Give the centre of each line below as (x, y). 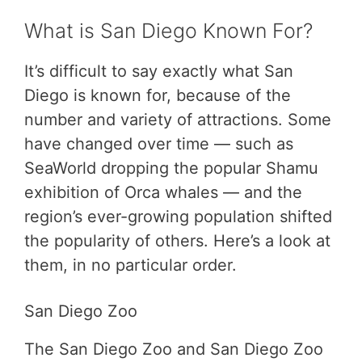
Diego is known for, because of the (158, 95)
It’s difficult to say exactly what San (159, 71)
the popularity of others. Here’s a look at (177, 240)
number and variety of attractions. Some (178, 119)
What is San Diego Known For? (168, 30)
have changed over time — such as (159, 143)
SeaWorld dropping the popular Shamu (171, 168)
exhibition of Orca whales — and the (163, 192)
